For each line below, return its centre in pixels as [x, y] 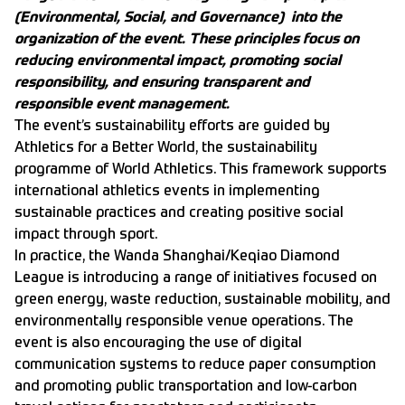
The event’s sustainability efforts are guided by [172, 126]
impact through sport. [86, 235]
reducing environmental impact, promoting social [178, 61]
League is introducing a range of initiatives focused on [196, 278]
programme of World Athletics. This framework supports [201, 170]
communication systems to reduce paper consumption [195, 365]
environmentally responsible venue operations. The [184, 321]
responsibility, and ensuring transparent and [162, 83]
